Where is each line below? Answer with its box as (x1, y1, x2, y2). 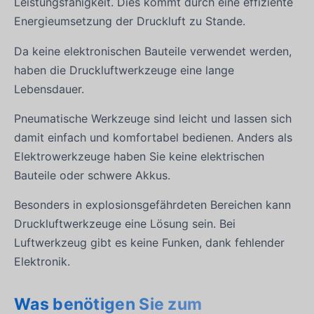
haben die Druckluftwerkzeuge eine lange (14, 62, 234, 77)
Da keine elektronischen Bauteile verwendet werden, (14, 43, 292, 58)
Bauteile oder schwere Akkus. (14, 168, 170, 182)
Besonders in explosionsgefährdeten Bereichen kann (14, 198, 291, 212)
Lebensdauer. (14, 81, 84, 96)
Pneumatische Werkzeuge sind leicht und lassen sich (14, 111, 292, 125)
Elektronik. (14, 254, 70, 269)
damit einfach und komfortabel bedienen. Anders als (14, 130, 292, 144)
